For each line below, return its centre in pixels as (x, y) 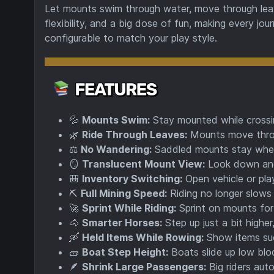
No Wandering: (116, 149)
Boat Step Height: (125, 252)
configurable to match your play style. (131, 38)
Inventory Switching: (132, 179)
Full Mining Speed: (124, 193)
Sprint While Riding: (129, 208)
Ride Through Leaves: (135, 135)
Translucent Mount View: (143, 164)
